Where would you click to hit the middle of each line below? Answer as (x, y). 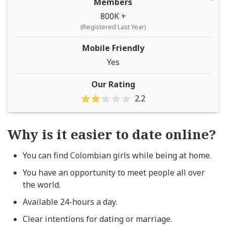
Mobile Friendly (113, 48)
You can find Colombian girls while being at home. (117, 155)
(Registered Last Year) (113, 27)
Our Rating (113, 84)
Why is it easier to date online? (112, 134)
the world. (42, 185)
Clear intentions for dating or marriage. (97, 219)
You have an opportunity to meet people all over (114, 173)
